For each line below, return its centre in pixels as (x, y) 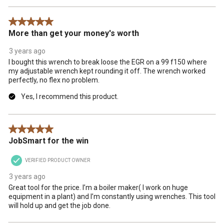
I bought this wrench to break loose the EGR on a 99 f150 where (108, 62)
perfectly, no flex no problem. (54, 80)
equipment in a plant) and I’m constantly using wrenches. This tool (112, 196)
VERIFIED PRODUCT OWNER (57, 160)
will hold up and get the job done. (59, 205)
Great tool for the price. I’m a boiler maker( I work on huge (98, 187)
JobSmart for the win (48, 140)
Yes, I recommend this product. (70, 96)
